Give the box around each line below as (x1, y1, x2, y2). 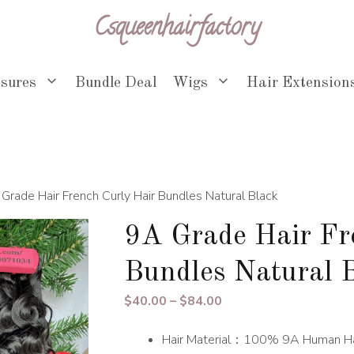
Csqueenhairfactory (94, 11, 260, 48)
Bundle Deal (75, 76, 156, 91)
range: (220, 311, 259, 329)
